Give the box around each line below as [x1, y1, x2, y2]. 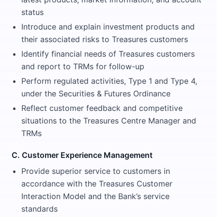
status [21, 7, 44, 17]
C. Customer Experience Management [12, 150, 153, 160]
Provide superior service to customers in [21, 166, 170, 176]
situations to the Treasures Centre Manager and [21, 116, 196, 125]
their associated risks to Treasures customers [21, 34, 188, 44]
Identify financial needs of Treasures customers [21, 49, 195, 59]
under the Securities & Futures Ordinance [21, 89, 170, 98]
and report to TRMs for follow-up [21, 62, 144, 71]
